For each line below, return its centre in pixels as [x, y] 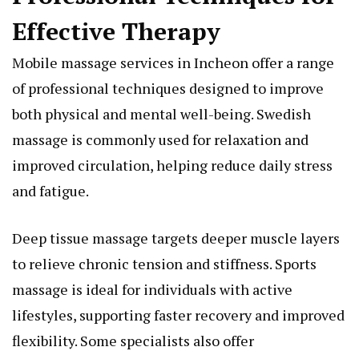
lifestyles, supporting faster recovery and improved [178, 315]
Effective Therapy [116, 32]
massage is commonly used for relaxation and [160, 140]
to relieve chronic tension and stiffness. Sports [164, 264]
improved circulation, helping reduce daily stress [172, 165]
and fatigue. [50, 191]
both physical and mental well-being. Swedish [161, 114]
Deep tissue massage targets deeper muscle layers [176, 238]
